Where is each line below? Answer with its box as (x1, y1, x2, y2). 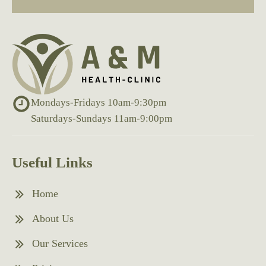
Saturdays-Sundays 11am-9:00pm (31, 112, 172, 124)
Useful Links (12, 154, 93, 170)
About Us (32, 212, 74, 224)
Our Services (32, 237, 88, 249)
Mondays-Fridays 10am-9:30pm (31, 96, 166, 108)
